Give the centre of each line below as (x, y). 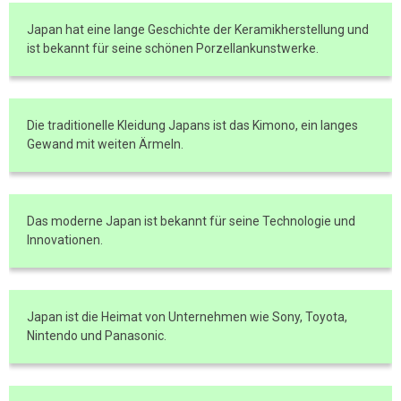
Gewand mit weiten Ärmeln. (105, 144)
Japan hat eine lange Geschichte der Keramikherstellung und (198, 30)
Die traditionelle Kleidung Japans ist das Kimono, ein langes (192, 125)
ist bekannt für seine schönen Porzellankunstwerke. (173, 48)
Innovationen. (65, 240)
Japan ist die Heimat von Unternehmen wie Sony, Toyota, (187, 317)
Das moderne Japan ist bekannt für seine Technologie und (191, 221)
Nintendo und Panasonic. (97, 336)
